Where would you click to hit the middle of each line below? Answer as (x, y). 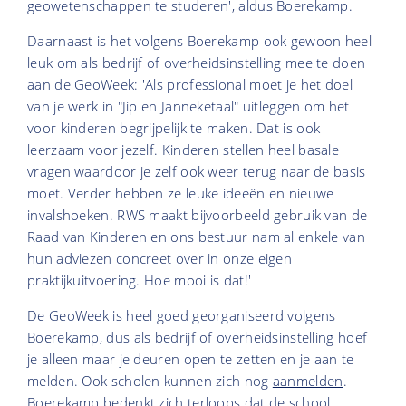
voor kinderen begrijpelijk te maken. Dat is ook (174, 128)
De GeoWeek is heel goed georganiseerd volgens (182, 316)
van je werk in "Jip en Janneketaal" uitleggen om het (188, 106)
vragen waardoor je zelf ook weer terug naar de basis (197, 172)
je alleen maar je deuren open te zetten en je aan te (191, 359)
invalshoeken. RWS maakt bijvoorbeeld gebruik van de (198, 215)
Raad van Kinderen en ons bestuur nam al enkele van (196, 237)
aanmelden (308, 381)
